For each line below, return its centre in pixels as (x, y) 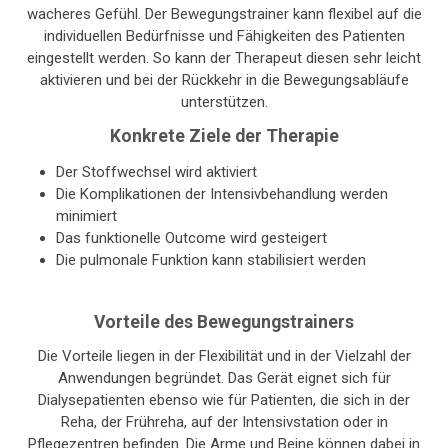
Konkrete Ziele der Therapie (224, 136)
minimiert (86, 216)
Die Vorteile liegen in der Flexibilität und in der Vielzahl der (224, 356)
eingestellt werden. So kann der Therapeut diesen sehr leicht (224, 58)
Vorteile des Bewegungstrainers (224, 322)
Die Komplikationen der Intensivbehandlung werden (222, 194)
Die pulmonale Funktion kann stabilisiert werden (211, 260)
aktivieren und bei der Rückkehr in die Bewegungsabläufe (224, 80)
